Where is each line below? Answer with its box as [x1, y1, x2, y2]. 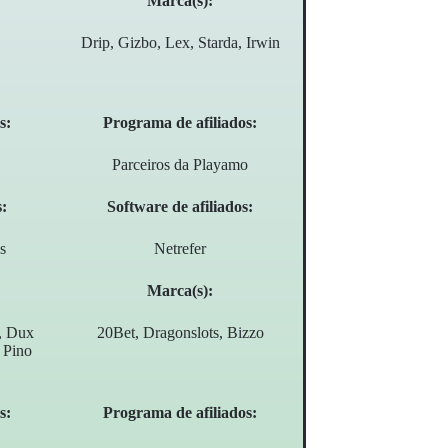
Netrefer [154, 240, 207, 258]
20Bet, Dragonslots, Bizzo [96, 324, 264, 342]
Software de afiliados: [107, 198, 254, 216]
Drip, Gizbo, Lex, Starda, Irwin [80, 34, 280, 52]
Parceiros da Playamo [112, 156, 249, 174]
